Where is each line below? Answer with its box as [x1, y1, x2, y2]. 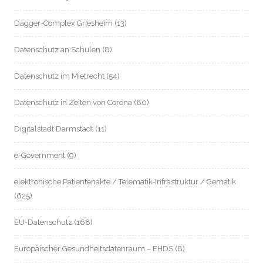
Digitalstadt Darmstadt [14, 124, 93, 133]
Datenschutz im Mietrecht [14, 72, 104, 80]
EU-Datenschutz [14, 218, 72, 227]
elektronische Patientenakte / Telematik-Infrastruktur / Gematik [14, 177, 236, 186]
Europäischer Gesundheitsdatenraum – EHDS [14, 244, 173, 253]
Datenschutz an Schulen [14, 45, 100, 54]
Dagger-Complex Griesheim [14, 19, 113, 28]
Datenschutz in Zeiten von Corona [14, 98, 132, 107]
